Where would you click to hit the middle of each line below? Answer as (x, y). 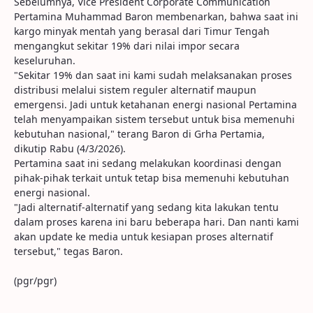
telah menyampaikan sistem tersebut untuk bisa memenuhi (154, 119)
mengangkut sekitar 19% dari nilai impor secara (127, 46)
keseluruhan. (45, 60)
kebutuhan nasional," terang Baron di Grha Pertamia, (139, 134)
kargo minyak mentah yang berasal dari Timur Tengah (142, 31)
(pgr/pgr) (35, 281)
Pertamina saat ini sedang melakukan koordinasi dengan (148, 163)
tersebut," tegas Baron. (68, 251)
